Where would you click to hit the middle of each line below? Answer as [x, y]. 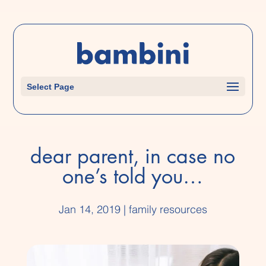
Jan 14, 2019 [89, 209]
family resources [168, 209]
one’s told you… [133, 175]
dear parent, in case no [133, 155]
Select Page [51, 86]
